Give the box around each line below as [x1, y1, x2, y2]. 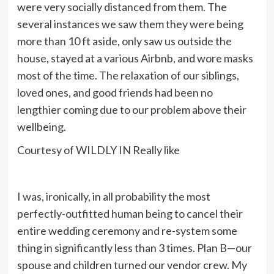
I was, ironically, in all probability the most [17, 189, 210, 203]
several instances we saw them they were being [17, 17, 243, 31]
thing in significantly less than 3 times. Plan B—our [17, 240, 252, 254]
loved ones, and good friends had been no [17, 85, 213, 99]
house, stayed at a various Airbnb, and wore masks [17, 51, 253, 65]
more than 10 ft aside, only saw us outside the [17, 34, 232, 48]
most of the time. [17, 68, 99, 82]
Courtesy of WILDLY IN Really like [17, 143, 180, 157]
